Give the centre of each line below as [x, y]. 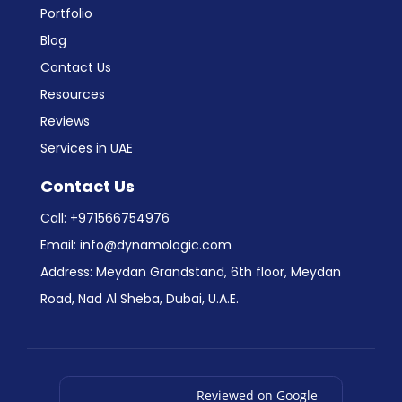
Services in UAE [87, 149]
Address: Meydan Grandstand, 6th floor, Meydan [191, 272]
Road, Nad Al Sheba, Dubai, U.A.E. [140, 299]
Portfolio [66, 14]
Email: [60, 245]
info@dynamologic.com [156, 245]
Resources [73, 95]
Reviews [65, 122]
